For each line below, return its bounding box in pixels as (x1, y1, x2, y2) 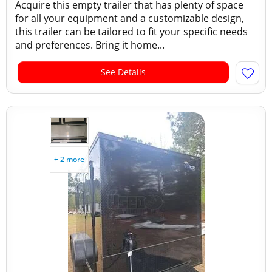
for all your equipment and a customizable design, (15, 12, 244, 25)
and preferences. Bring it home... (15, 38, 165, 52)
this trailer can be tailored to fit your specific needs (15, 25, 248, 38)
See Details (101, 66, 146, 78)
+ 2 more (54, 154, 84, 165)
